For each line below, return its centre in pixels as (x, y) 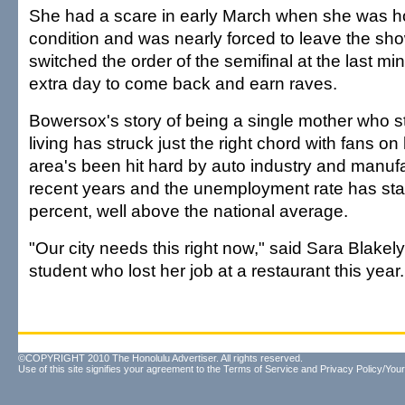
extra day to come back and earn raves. (183, 83)
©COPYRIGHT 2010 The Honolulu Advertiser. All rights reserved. (160, 358)
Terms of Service (261, 369)
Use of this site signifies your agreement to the (121, 369)
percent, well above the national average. (188, 211)
